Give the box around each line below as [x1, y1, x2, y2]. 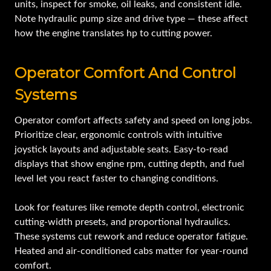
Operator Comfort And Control [15, 64, 236, 82]
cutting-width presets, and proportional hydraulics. [15, 217, 230, 227]
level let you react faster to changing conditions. [15, 174, 218, 184]
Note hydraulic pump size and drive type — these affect [15, 14, 248, 24]
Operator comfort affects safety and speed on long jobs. [15, 116, 252, 126]
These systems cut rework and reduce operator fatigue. [15, 232, 248, 242]
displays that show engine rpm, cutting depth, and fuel [15, 159, 244, 169]
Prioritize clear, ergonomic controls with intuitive [15, 130, 222, 140]
